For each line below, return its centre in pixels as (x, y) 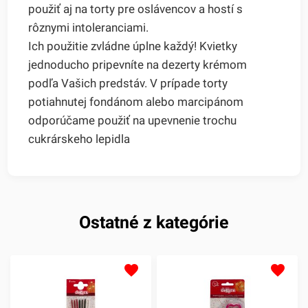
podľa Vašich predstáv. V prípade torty (128, 84)
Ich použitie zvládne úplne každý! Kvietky (133, 46)
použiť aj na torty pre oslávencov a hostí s (136, 9)
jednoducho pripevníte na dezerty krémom (138, 65)
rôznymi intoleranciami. (89, 28)
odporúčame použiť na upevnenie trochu (133, 121)
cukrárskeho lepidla (79, 139)
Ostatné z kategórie (154, 223)
